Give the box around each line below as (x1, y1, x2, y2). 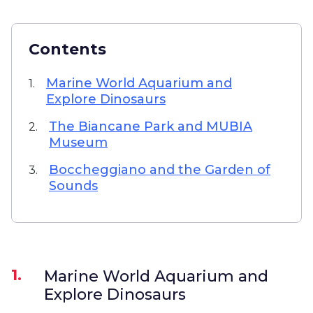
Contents (29, 40, 106, 59)
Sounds (49, 178, 98, 194)
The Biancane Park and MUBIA (49, 119, 252, 134)
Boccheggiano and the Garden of (49, 162, 270, 177)
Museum (49, 135, 108, 150)
